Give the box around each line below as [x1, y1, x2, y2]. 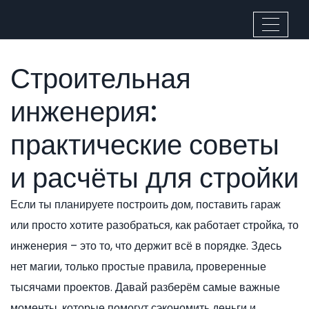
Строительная [10, 59, 191, 98]
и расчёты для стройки [10, 159, 299, 197]
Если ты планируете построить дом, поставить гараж [10, 197, 281, 212]
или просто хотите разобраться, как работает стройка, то [10, 217, 299, 233]
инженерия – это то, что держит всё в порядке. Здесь [10, 238, 281, 254]
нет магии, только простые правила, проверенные [10, 259, 266, 275]
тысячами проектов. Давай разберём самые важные [10, 279, 280, 295]
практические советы [10, 126, 279, 164]
